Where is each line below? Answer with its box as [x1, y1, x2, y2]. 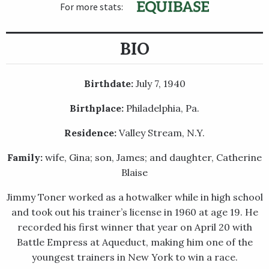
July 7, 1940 [135, 77, 186, 90]
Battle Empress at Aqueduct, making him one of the [16, 236, 253, 249]
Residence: [64, 127, 119, 139]
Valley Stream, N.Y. [119, 127, 205, 139]
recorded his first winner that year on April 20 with [17, 221, 252, 234]
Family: [7, 151, 45, 164]
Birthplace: [70, 102, 126, 115]
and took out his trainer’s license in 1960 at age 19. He [11, 206, 258, 219]
